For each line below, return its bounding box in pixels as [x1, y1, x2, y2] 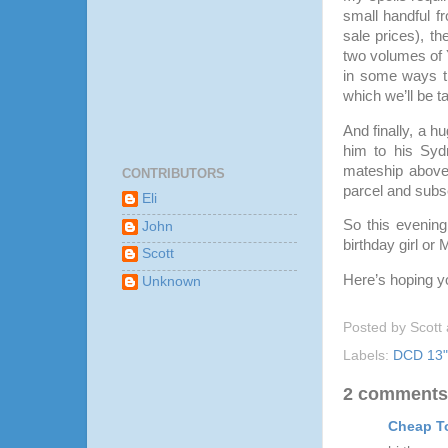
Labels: [343, 347, 393, 363]
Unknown [142, 274, 201, 290]
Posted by [343, 319, 410, 335]
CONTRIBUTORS [122, 166, 225, 181]
